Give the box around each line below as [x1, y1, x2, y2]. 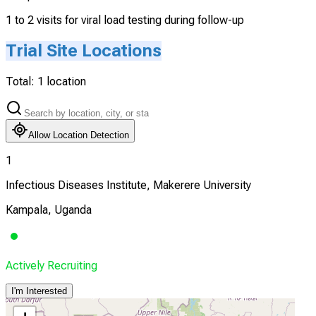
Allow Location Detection [28, 130, 129, 141]
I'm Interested [11, 286, 67, 297]
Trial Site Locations [6, 41, 162, 61]
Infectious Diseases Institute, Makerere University [6, 178, 251, 193]
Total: [6, 75, 37, 89]
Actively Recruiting [6, 259, 97, 273]
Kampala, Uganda [6, 203, 92, 217]
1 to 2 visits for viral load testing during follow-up [6, 13, 244, 28]
